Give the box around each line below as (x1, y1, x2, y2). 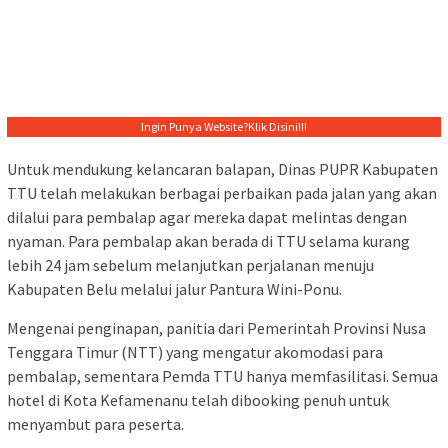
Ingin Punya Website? (141, 119, 248, 135)
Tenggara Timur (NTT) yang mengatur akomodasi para (7, 342, 383, 363)
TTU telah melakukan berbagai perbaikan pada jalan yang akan (7, 183, 437, 204)
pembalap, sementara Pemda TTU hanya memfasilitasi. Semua (7, 366, 438, 387)
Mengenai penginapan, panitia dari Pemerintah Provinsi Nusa (7, 318, 426, 339)
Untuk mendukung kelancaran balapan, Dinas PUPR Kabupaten (7, 159, 438, 180)
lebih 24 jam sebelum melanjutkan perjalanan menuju (7, 255, 374, 276)
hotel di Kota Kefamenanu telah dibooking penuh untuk (7, 390, 389, 411)
